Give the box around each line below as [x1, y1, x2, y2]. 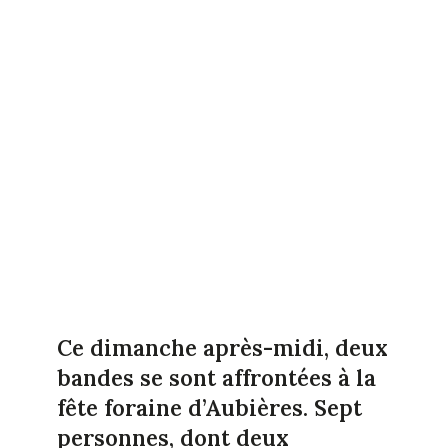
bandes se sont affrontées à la [56, 364, 376, 393]
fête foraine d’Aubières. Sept [56, 394, 362, 423]
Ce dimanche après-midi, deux [56, 334, 388, 363]
